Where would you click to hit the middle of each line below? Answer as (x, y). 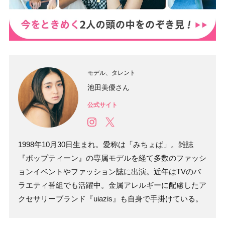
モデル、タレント (111, 73)
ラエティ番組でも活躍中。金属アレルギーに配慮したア (112, 185)
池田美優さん (108, 87)
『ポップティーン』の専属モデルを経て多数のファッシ (112, 158)
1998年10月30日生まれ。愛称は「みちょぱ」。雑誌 (106, 144)
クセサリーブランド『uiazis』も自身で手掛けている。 (110, 198)
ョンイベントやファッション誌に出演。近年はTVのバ (109, 171)
